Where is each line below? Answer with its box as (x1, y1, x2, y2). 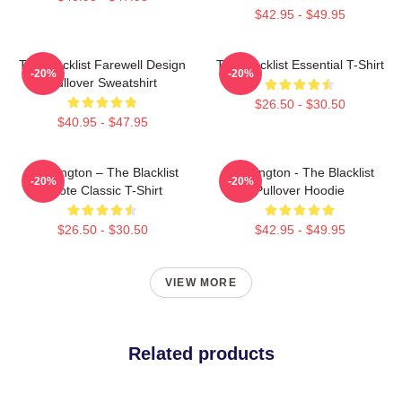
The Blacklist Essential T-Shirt (215, 57, 384, 72)
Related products (127, 343, 275, 363)
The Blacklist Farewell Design (19, 57, 186, 72)
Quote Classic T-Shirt (42, 182, 162, 197)
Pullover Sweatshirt (48, 74, 157, 90)
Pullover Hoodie (255, 182, 345, 197)
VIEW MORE (165, 275, 237, 289)
